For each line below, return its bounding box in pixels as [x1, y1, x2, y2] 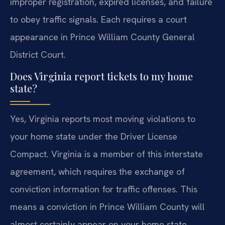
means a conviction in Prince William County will [10, 201, 205, 213]
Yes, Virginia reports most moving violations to [10, 113, 195, 125]
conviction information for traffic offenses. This [10, 183, 197, 195]
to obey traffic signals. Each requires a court [10, 14, 187, 26]
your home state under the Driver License [10, 131, 177, 143]
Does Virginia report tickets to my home [10, 69, 193, 83]
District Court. [10, 49, 66, 61]
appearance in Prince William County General [10, 31, 195, 43]
